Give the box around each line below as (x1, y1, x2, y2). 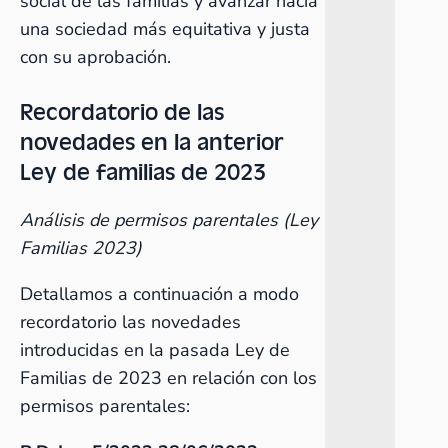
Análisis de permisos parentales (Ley (20, 208, 318, 232)
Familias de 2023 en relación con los (20, 366, 317, 390)
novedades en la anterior (20, 125, 284, 156)
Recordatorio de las (20, 95, 224, 126)
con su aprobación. (20, 45, 171, 69)
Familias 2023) (20, 236, 142, 260)
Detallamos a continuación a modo (20, 282, 299, 306)
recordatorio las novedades (20, 310, 241, 334)
